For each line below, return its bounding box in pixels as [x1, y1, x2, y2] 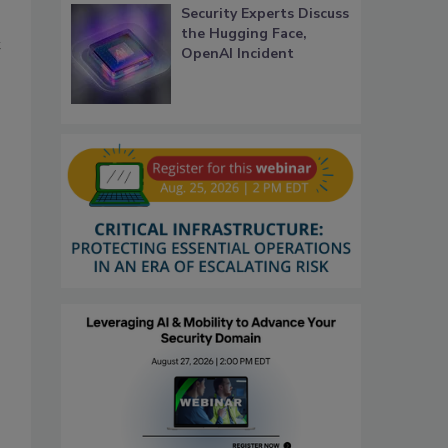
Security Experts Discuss [181, 4, 349, 24]
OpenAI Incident [181, 44, 294, 64]
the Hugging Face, [181, 24, 307, 44]
